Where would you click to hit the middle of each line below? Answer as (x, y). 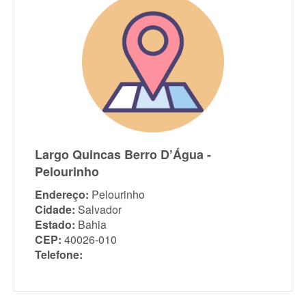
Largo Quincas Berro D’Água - (123, 155)
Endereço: (62, 195)
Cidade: (55, 210)
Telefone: (59, 255)
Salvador (100, 210)
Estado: (55, 225)
